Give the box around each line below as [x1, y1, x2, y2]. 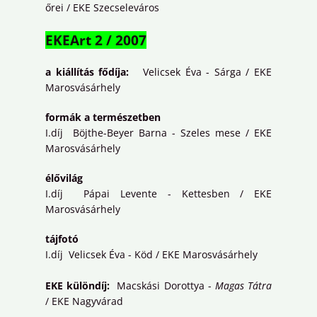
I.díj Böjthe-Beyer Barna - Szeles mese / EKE [45, 126, 272, 140]
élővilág [45, 171, 83, 185]
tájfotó [45, 232, 79, 246]
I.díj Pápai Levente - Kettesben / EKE [45, 187, 272, 201]
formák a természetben [45, 110, 161, 125]
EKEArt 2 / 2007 [45, 31, 146, 50]
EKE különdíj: [45, 279, 110, 293]
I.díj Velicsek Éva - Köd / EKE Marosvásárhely [45, 248, 258, 262]
